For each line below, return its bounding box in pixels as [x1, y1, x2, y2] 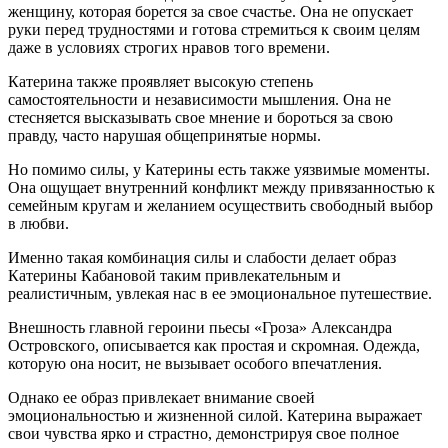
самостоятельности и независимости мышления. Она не [8, 91, 391, 109]
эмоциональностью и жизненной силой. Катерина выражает [8, 407, 422, 425]
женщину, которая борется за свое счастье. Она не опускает [8, 3, 413, 21]
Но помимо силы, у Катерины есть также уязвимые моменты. [8, 161, 430, 179]
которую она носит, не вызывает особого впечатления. [8, 355, 382, 373]
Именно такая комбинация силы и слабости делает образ [8, 249, 396, 267]
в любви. [8, 215, 69, 233]
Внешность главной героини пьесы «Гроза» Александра [8, 319, 392, 337]
